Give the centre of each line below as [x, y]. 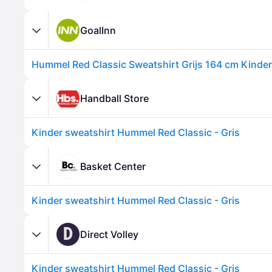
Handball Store [114, 98]
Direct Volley [109, 234]
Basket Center [113, 166]
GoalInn [98, 30]
